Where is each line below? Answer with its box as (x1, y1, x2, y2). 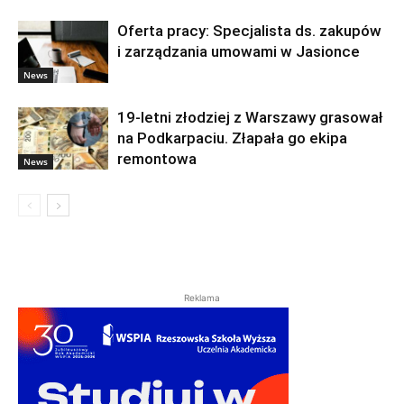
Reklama (184, 292, 220, 304)
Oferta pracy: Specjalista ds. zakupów (117, 22, 381, 41)
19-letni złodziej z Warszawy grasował (117, 108, 383, 127)
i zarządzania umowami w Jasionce (117, 42, 360, 61)
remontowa (117, 150, 197, 169)
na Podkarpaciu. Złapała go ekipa (117, 129, 347, 148)
